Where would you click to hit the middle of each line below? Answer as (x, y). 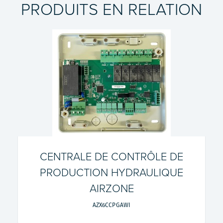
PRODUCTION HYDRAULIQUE (111, 173)
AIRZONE (111, 189)
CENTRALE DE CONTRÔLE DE (111, 157)
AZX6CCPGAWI (111, 205)
